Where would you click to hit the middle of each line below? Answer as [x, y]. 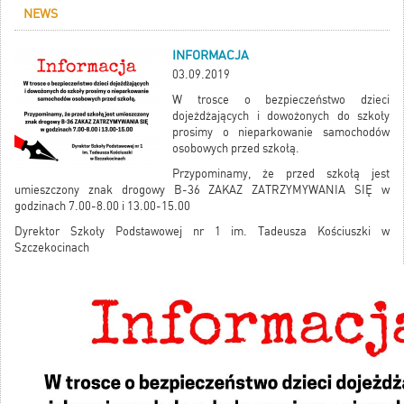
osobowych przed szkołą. [236, 148]
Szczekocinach [52, 247]
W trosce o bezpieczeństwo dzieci [281, 99]
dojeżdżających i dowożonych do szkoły [281, 115]
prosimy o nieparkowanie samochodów [281, 132]
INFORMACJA [211, 55]
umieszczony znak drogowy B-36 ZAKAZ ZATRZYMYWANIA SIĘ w [202, 189]
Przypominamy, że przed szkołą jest [281, 173]
